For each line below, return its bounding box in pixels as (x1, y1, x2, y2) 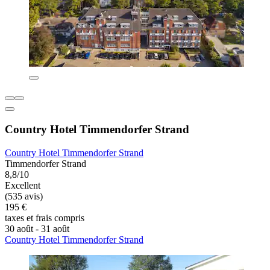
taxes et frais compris (5, 212, 84, 223)
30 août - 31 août (5, 223, 69, 234)
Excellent (5, 180, 40, 190)
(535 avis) (5, 190, 43, 201)
